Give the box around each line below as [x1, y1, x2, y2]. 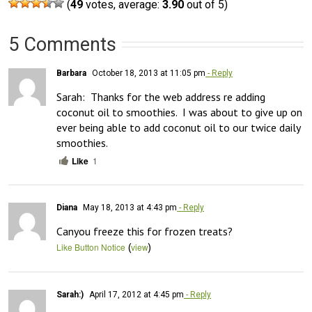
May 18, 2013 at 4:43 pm [81, 203, 177, 212]
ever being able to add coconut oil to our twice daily [56, 120, 300, 134]
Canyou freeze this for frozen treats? [56, 224, 233, 238]
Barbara [56, 68, 86, 78]
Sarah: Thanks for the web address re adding [56, 90, 265, 104]
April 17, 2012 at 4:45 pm [87, 290, 184, 299]
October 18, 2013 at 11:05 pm [90, 68, 205, 78]
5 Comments [8, 33, 116, 56]
